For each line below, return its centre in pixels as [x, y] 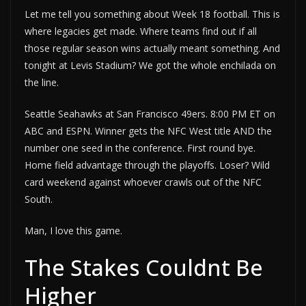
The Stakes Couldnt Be [144, 268]
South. [39, 199]
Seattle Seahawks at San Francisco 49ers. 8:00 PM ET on [150, 114]
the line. [42, 83]
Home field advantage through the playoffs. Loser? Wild [147, 165]
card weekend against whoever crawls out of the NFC [143, 182]
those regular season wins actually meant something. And [152, 48]
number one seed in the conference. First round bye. [140, 148]
